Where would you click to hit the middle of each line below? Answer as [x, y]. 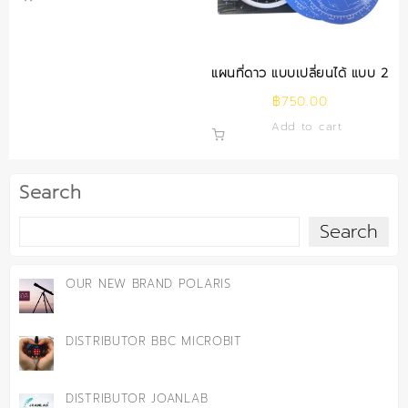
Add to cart [306, 126]
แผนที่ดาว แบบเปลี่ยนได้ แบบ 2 [300, 73]
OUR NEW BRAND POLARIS [148, 283]
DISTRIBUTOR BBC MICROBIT [154, 341]
